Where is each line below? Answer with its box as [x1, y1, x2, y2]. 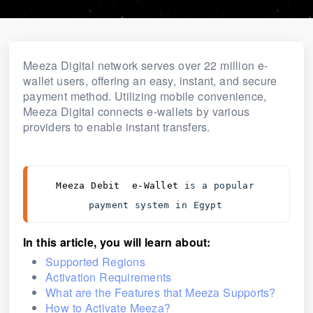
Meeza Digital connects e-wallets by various [23, 103, 250, 119]
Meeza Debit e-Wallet [56, 180, 184, 191]
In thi [23, 234, 50, 250]
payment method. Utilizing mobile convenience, [23, 88, 267, 104]
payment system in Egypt [88, 200, 228, 210]
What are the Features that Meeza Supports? [45, 284, 276, 300]
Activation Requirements [45, 269, 172, 285]
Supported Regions [45, 254, 145, 270]
